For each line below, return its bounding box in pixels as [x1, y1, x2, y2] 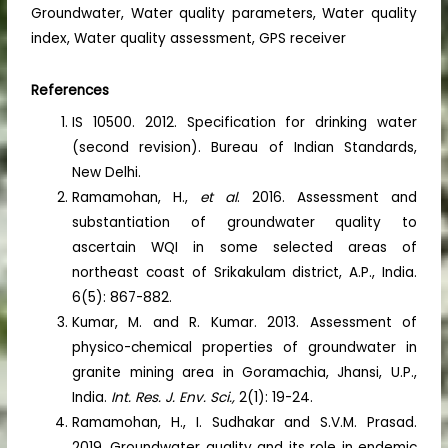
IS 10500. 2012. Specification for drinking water [72, 112, 417, 132]
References [31, 81, 110, 101]
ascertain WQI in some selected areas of [72, 237, 417, 257]
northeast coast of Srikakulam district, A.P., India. [72, 262, 417, 282]
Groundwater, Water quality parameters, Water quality [31, 4, 417, 24]
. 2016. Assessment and [237, 187, 417, 207]
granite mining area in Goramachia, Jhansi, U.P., [72, 362, 417, 382]
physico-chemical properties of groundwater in [72, 337, 417, 357]
